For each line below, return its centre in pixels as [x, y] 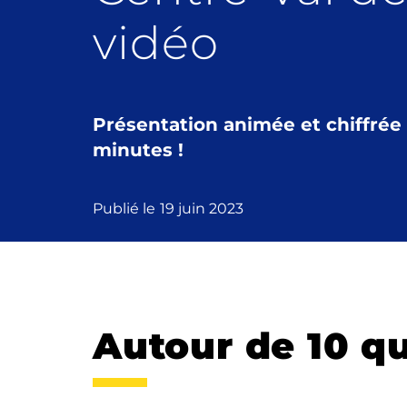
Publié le [124, 208]
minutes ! [138, 150]
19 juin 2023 [202, 208]
